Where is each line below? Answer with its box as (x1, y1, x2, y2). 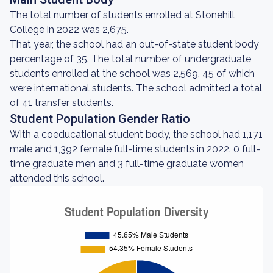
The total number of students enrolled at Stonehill (10, 9, 235, 21)
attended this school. (10, 172, 104, 184)
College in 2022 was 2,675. (10, 24, 129, 35)
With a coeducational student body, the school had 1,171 (10, 129, 263, 140)
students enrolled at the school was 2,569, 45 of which (10, 68, 255, 79)
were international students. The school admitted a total (10, 82, 262, 94)
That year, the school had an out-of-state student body (10, 38, 259, 50)
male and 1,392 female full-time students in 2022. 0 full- (10, 143, 260, 155)
